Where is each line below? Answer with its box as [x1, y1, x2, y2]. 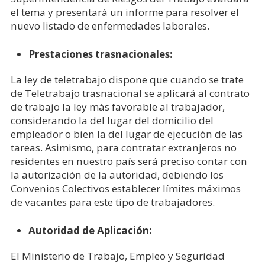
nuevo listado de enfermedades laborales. [10, 19, 209, 33]
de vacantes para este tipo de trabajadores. [10, 195, 215, 209]
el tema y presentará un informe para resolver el [10, 5, 239, 19]
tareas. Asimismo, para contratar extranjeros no [10, 141, 237, 154]
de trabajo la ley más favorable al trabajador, [10, 100, 225, 114]
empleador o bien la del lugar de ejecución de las [10, 127, 243, 141]
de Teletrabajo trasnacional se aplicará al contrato [10, 86, 250, 100]
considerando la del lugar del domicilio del [10, 114, 214, 127]
